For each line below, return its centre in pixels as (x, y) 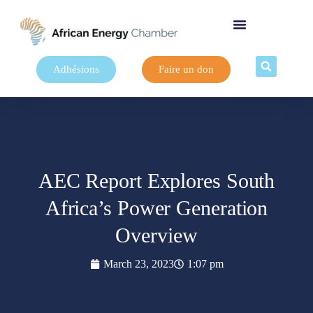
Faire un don (186, 69)
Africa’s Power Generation (156, 208)
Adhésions (76, 69)
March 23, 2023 (138, 263)
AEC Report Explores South (156, 180)
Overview (156, 235)
